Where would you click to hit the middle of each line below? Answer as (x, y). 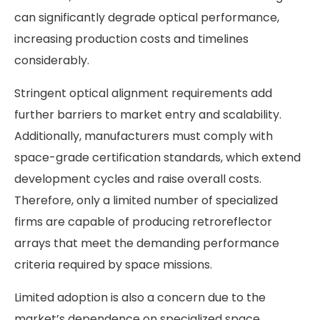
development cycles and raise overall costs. (138, 179)
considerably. (52, 61)
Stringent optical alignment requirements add (143, 94)
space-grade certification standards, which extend (157, 158)
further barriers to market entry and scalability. (148, 115)
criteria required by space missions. (113, 265)
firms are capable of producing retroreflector (143, 222)
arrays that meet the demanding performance (147, 244)
